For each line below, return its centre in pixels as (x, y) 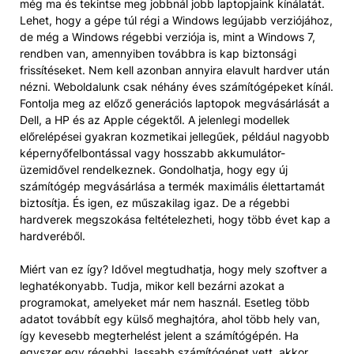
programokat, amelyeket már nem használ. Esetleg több (165, 302)
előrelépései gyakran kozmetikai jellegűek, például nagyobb (175, 136)
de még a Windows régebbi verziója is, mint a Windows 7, (168, 37)
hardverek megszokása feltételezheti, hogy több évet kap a (175, 219)
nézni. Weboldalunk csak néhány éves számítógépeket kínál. (177, 87)
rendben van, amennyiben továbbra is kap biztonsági (158, 53)
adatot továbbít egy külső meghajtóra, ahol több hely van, (170, 319)
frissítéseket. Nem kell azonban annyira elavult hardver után (175, 70)
